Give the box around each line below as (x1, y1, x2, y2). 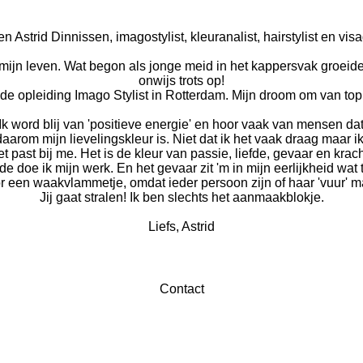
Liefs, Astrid (148, 220, 215, 233)
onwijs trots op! (139, 74, 224, 88)
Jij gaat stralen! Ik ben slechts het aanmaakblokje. (39, 190, 324, 204)
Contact (159, 281, 204, 296)
